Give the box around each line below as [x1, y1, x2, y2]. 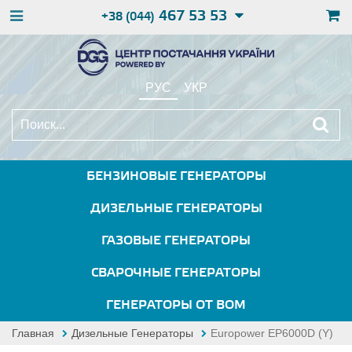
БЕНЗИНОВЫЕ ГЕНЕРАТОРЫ [86, 169, 266, 184]
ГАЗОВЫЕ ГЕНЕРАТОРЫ [101, 233, 251, 248]
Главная [12, 327, 54, 339]
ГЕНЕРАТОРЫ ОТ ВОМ [106, 298, 246, 313]
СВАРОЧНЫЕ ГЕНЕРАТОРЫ [91, 266, 261, 280]
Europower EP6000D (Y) [211, 327, 333, 339]
